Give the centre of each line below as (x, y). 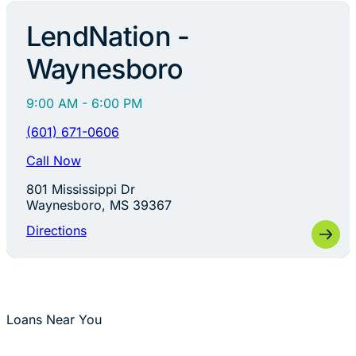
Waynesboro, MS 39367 (99, 205)
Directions (56, 231)
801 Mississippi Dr (80, 189)
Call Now (53, 160)
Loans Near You (54, 319)
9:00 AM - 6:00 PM (84, 103)
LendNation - (108, 37)
